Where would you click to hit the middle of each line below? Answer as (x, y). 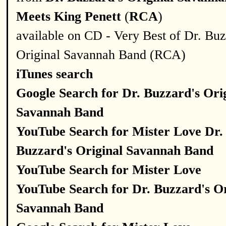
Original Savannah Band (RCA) (101, 55)
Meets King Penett (69, 16)
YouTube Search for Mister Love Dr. (120, 131)
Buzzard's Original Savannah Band (115, 151)
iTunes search (54, 74)
